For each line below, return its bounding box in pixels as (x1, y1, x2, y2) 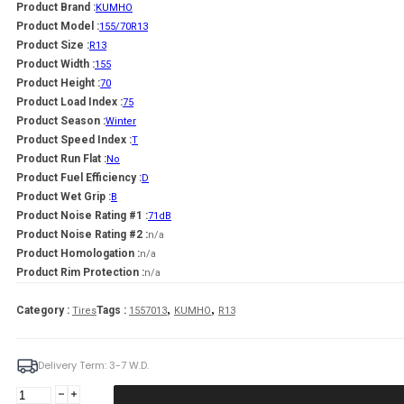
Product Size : (16, 38, 89, 51)
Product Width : (16, 57, 95, 70)
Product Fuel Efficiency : (16, 170, 142, 184)
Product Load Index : (16, 95, 123, 108)
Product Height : (16, 76, 100, 89)
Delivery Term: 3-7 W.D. (38, 357, 149, 372)
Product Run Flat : (16, 151, 106, 165)
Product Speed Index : (16, 133, 132, 146)
